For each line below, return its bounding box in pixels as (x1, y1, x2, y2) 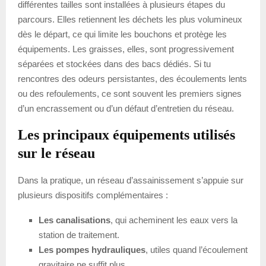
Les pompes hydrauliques (39, 244, 145, 255)
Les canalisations (39, 214, 110, 225)
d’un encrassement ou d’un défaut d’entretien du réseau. (18, 103, 234, 113)
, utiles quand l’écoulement (145, 244, 248, 255)
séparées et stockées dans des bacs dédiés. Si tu (18, 58, 211, 69)
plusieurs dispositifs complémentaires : (18, 189, 168, 200)
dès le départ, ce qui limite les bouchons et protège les (18, 28, 227, 39)
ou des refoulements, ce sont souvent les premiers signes (18, 88, 242, 99)
